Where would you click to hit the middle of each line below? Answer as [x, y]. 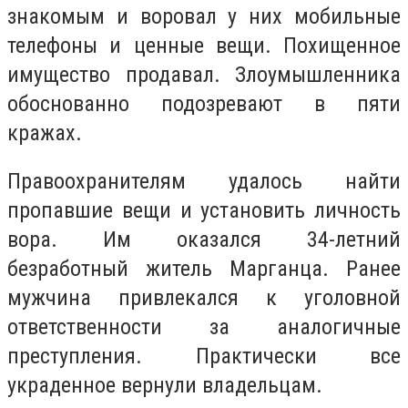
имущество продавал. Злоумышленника [204, 74]
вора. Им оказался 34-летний [204, 240]
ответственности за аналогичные [204, 327]
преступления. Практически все [204, 357]
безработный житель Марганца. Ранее [204, 269]
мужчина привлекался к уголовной [204, 298]
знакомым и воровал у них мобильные [204, 16]
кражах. [45, 133]
